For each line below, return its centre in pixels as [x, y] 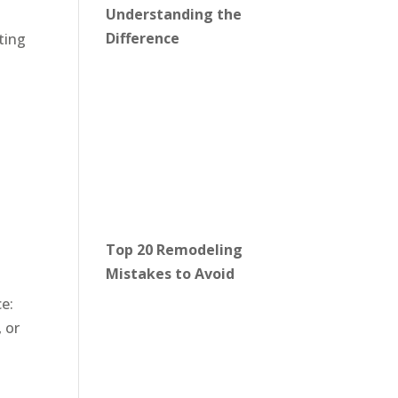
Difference [143, 39]
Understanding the [174, 15]
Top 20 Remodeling [175, 249]
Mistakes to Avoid [171, 273]
